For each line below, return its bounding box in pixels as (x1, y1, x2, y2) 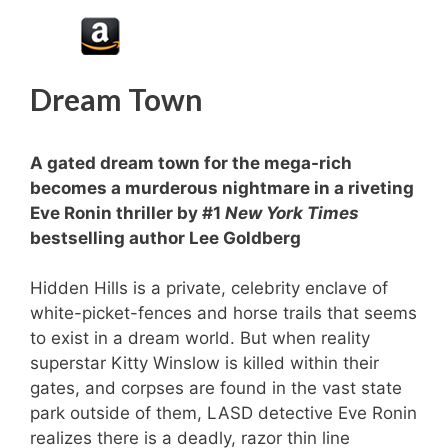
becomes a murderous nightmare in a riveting (30, 177, 414, 198)
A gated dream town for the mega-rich (30, 152, 352, 173)
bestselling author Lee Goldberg (30, 227, 301, 248)
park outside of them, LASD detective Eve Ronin (30, 403, 417, 424)
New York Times (225, 202, 359, 223)
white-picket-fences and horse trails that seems (30, 303, 417, 324)
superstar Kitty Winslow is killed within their (30, 353, 379, 374)
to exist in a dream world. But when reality (30, 328, 370, 349)
